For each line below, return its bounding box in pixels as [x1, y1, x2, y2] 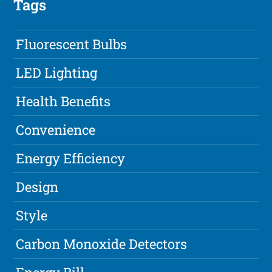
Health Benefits [16, 92, 111, 110]
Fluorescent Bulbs [16, 35, 127, 53]
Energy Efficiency [16, 149, 126, 167]
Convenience [16, 120, 96, 138]
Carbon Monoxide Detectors [16, 234, 188, 253]
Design [16, 177, 59, 195]
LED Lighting [16, 63, 98, 81]
